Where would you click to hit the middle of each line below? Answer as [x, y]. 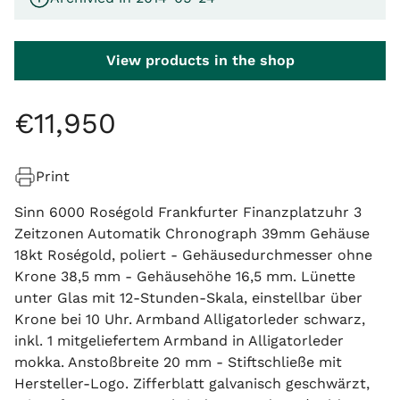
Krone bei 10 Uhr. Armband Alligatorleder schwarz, [190, 319]
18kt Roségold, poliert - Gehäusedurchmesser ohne [193, 255]
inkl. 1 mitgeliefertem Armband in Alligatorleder [179, 341]
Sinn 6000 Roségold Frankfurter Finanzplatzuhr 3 [188, 212]
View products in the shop [200, 60]
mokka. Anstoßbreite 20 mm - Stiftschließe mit [178, 362]
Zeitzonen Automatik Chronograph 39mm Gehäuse [192, 233]
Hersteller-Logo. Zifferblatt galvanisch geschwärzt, [192, 383]
